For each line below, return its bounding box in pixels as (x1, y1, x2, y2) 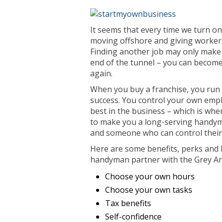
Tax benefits (105, 198, 151, 209)
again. (90, 68, 112, 79)
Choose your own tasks (105, 184, 192, 195)
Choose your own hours (105, 171, 195, 182)
